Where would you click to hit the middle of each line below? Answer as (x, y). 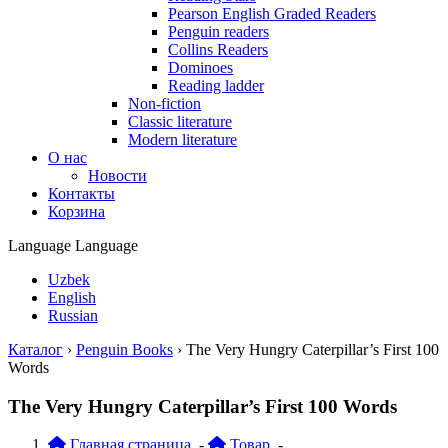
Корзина (76, 211)
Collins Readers (218, 49)
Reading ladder (216, 85)
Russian (73, 315)
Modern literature (182, 139)
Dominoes (200, 67)
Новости (117, 175)
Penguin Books (124, 349)
